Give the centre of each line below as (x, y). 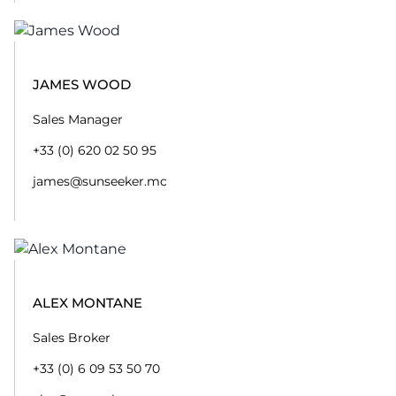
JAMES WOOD (82, 84)
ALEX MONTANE (88, 302)
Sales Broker (72, 337)
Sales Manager (78, 119)
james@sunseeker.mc (100, 181)
